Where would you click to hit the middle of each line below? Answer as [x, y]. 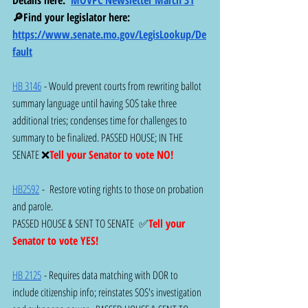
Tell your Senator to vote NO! [111, 154]
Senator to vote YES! [55, 240]
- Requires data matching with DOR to [111, 275]
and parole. [33, 206]
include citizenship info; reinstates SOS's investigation [108, 292]
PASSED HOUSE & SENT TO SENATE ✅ [80, 223]
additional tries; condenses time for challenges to [101, 120]
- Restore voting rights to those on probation [122, 189]
